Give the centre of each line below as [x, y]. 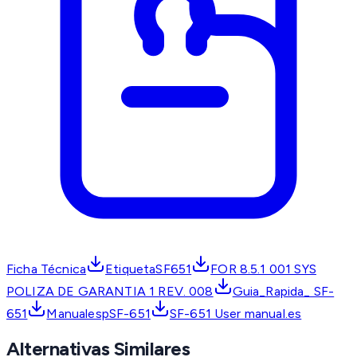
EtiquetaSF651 [149, 269]
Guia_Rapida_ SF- [283, 292]
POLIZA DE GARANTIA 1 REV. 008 [110, 292]
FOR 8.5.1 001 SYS [263, 269]
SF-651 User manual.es [235, 314]
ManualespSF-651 [98, 314]
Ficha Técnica [47, 269]
